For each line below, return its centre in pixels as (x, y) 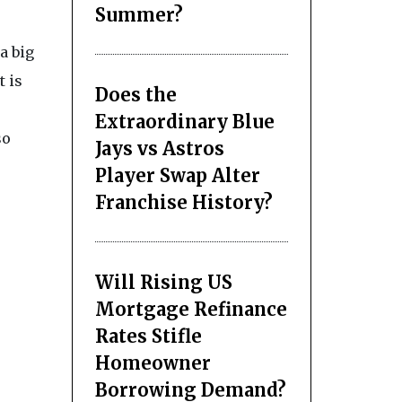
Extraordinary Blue (184, 121)
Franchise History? (184, 202)
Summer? (139, 14)
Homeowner (153, 363)
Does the (135, 94)
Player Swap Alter (177, 175)
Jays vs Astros (159, 148)
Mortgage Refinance (191, 309)
